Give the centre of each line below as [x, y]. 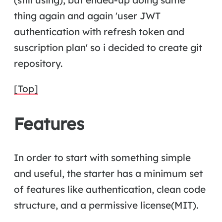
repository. [38, 63]
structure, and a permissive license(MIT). [106, 205]
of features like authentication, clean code [110, 190]
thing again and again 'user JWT [87, 16]
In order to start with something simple [102, 158]
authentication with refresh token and [99, 31]
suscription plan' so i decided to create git [108, 47]
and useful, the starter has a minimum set [108, 174]
